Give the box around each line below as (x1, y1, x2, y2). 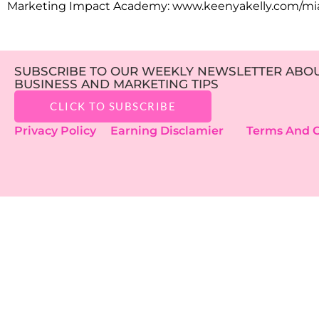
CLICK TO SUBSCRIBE (50, 100, 176, 113)
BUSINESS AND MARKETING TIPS (14, 77, 219, 91)
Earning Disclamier (110, 124, 244, 137)
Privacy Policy (14, 124, 110, 137)
